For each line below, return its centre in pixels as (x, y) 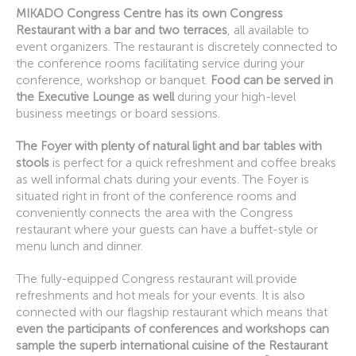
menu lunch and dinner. (79, 247)
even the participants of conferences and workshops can (172, 329)
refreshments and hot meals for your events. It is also (161, 296)
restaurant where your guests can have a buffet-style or (167, 230)
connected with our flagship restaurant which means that (172, 313)
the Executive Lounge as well (95, 97)
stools (33, 163)
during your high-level (235, 97)
